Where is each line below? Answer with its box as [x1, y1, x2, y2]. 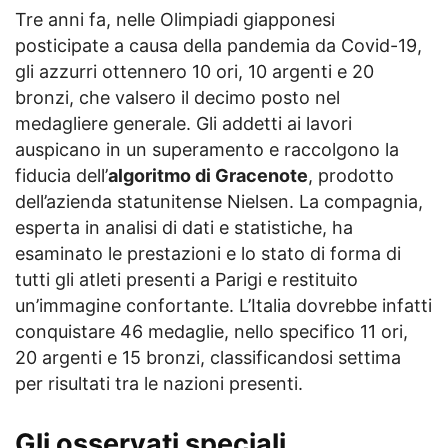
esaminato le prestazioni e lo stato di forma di [15, 242, 401, 264]
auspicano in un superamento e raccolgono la [15, 138, 399, 160]
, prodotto [308, 164, 394, 186]
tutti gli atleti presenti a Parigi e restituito [15, 268, 358, 290]
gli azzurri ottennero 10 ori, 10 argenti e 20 [15, 60, 374, 82]
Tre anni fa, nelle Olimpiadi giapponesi [15, 8, 335, 30]
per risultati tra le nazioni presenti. [15, 372, 303, 394]
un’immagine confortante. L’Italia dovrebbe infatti [15, 294, 432, 316]
